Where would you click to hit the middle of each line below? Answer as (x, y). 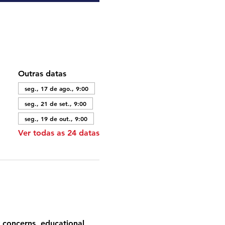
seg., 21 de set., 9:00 (55, 103)
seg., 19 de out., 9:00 (56, 119)
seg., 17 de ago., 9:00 (56, 88)
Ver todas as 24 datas (59, 133)
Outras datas (42, 74)
